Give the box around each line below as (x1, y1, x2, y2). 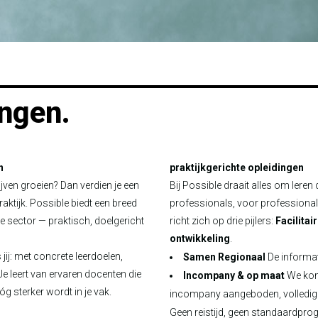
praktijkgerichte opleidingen (170, 162, 304, 173)
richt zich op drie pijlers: (170, 215, 275, 226)
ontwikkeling (170, 233, 230, 244)
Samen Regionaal (183, 251, 268, 263)
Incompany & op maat (183, 270, 285, 281)
